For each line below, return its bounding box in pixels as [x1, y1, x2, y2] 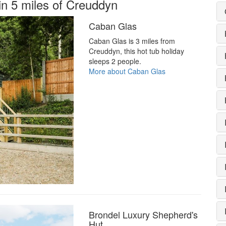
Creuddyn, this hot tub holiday [88, 46, 184, 56]
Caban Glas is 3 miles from [88, 36, 175, 46]
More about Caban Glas [88, 66, 165, 77]
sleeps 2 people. [88, 56, 141, 67]
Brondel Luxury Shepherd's [88, 208, 198, 221]
